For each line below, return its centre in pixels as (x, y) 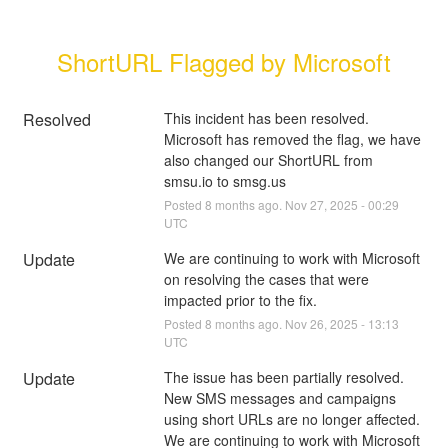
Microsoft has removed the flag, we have (292, 138)
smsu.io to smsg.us (224, 180)
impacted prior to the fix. (240, 299)
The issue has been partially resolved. (283, 376)
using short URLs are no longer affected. (291, 418)
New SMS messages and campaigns (279, 397)
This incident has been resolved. (268, 117)
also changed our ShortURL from (268, 159)
